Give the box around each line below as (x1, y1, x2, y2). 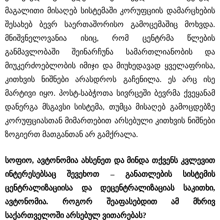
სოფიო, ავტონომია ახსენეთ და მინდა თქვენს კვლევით (5, 156, 215, 165)
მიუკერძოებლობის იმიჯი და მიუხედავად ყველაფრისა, (5, 61, 215, 70)
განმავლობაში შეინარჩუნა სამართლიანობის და (5, 48, 215, 56)
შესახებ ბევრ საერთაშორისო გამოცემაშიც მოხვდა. (5, 20, 215, 28)
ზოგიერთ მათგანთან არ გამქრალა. (5, 130, 138, 138)
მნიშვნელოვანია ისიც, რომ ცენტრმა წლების (5, 34, 215, 42)
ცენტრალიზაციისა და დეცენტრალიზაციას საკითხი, (5, 184, 215, 192)
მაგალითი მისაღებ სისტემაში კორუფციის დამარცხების (5, 6, 215, 15)
